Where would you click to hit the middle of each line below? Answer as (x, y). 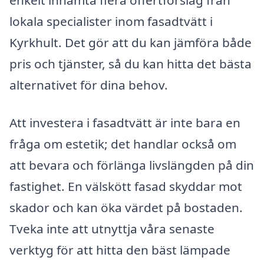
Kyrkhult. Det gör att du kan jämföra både (131, 43)
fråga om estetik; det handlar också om (123, 144)
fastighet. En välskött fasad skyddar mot (126, 187)
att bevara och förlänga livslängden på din (132, 165)
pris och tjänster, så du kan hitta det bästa (131, 64)
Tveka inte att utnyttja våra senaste (112, 229)
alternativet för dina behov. (89, 85)
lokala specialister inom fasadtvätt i (111, 22)
